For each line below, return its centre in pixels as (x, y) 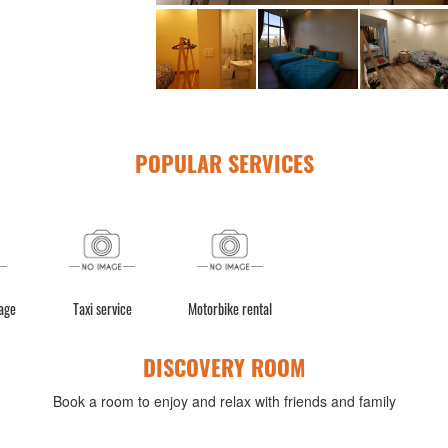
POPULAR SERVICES (224, 162)
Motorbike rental (230, 309)
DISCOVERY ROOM (224, 367)
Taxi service (102, 309)
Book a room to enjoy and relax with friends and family (224, 401)
